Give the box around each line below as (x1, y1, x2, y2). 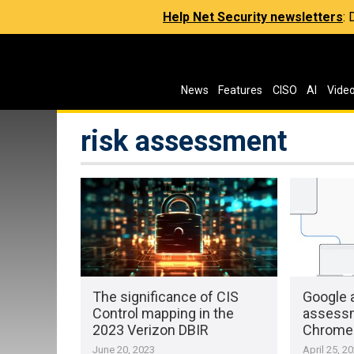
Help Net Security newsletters (163, 9, 343, 24)
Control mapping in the (92, 304, 235, 322)
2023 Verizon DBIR (92, 321, 209, 338)
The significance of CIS (92, 288, 239, 305)
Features (218, 84, 263, 96)
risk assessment (81, 125, 287, 158)
